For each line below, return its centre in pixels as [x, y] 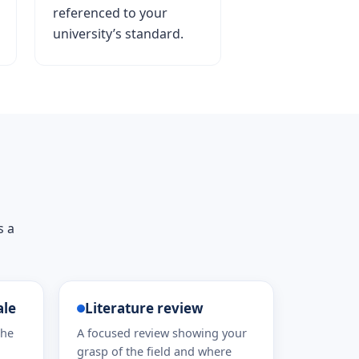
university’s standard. [118, 34]
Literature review [144, 308]
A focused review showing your [161, 333]
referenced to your [110, 13]
